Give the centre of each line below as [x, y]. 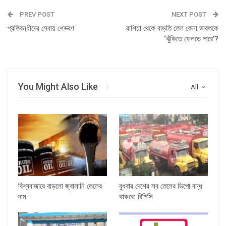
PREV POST [36, 14]
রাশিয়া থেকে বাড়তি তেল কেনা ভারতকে [172, 28]
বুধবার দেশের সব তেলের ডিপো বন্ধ [161, 186]
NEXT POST [190, 14]
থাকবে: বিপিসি [136, 196]
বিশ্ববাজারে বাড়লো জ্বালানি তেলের [60, 186]
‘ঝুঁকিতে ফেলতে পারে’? [191, 39]
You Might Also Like [58, 87]
